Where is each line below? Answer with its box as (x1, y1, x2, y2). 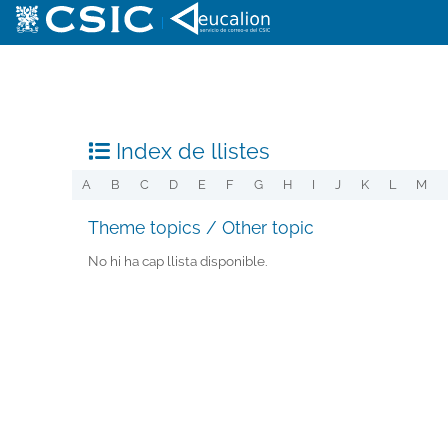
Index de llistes (110, 139, 270, 164)
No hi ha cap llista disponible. (88, 252, 268, 269)
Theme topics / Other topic (88, 217, 314, 239)
